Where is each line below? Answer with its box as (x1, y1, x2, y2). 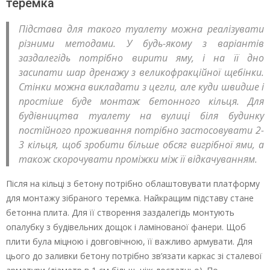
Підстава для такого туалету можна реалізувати (19, 22, 264, 36)
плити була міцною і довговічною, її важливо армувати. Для (6, 235, 253, 247)
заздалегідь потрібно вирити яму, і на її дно (19, 51, 264, 64)
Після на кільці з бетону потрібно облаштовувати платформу (6, 177, 260, 189)
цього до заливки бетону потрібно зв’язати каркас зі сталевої (6, 250, 262, 262)
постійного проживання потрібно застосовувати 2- (19, 123, 264, 137)
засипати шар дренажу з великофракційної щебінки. (19, 65, 264, 79)
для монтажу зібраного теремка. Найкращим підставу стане (6, 192, 254, 204)
